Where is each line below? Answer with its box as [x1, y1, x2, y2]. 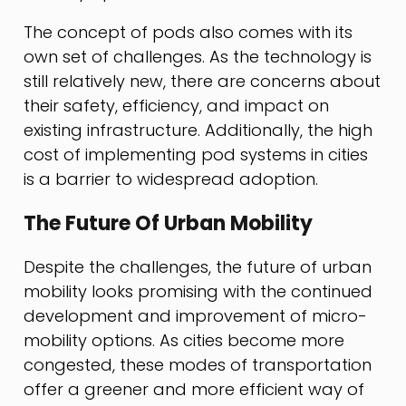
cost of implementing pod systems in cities [24, 143, 369, 167]
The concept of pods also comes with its [24, 21, 353, 44]
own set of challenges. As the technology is [24, 45, 372, 69]
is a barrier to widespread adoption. [24, 168, 319, 191]
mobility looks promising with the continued [24, 279, 373, 303]
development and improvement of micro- [24, 304, 368, 327]
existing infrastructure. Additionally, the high [24, 119, 373, 142]
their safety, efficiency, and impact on [24, 94, 330, 118]
